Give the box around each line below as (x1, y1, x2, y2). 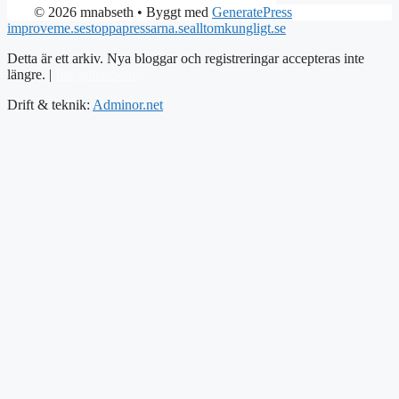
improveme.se (7, 20, 85, 37)
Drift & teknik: (7, 97, 93, 113)
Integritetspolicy (55, 67, 145, 83)
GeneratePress (212, 4, 292, 20)
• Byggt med (134, 4, 212, 20)
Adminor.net (93, 97, 163, 113)
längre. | (7, 67, 55, 83)
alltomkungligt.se (190, 20, 286, 37)
